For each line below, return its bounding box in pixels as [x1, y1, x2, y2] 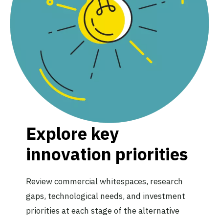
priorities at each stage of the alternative [25, 205, 179, 216]
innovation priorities [25, 142, 188, 165]
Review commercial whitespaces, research [25, 175, 183, 187]
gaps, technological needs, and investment [25, 190, 185, 201]
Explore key [25, 122, 119, 145]
